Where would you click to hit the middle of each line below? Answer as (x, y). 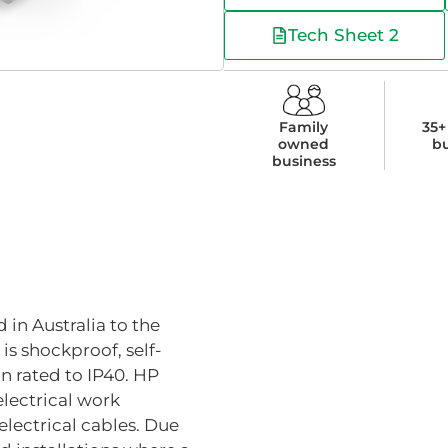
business (303, 160)
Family (304, 126)
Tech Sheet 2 (343, 34)
